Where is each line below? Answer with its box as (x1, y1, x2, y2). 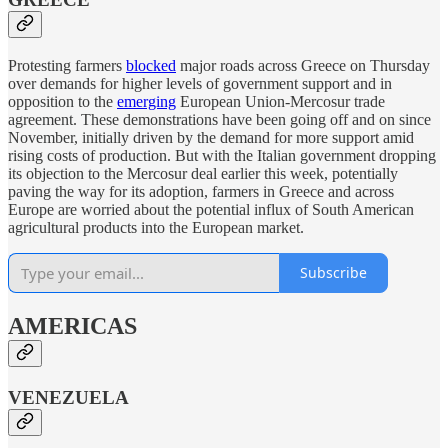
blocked (126, 56, 176, 74)
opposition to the (8, 92, 117, 110)
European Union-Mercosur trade (176, 92, 385, 110)
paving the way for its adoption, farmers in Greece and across (8, 182, 394, 200)
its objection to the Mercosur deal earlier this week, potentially (8, 164, 398, 182)
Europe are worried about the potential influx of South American (8, 200, 414, 218)
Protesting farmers (8, 56, 126, 74)
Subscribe (300, 263, 367, 283)
